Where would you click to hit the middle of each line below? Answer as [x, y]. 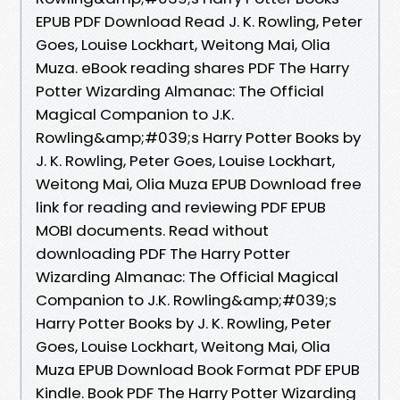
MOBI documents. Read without [152, 230]
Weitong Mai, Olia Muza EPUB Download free [199, 183]
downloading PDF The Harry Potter [163, 253]
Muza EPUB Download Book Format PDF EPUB [198, 369]
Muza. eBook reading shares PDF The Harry [192, 67]
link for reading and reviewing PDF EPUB [181, 207]
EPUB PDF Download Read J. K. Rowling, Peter [199, 21]
